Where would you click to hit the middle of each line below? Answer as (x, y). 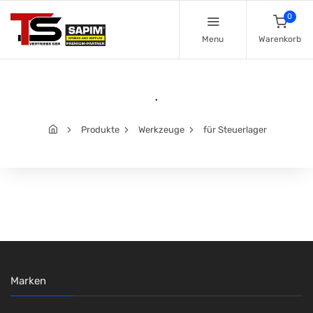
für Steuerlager (235, 130)
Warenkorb (280, 39)
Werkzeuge (161, 130)
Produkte (100, 130)
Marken (28, 281)
